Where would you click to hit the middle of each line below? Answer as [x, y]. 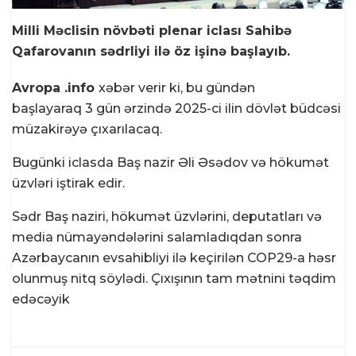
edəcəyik [41, 299]
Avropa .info [55, 87]
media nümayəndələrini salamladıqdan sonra [157, 237]
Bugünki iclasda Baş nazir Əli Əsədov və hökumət [170, 162]
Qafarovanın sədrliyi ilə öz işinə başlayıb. [151, 51]
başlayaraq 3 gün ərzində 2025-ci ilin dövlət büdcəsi [176, 108]
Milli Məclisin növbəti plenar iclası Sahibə [152, 30]
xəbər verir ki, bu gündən [177, 87]
